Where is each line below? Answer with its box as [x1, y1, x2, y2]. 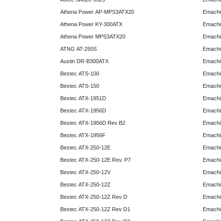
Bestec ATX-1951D [57, 95, 109, 102]
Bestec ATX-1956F [57, 132, 109, 139]
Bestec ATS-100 [57, 71, 102, 77]
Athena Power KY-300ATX [57, 21, 125, 28]
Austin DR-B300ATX [57, 58, 111, 65]
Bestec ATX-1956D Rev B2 [57, 120, 128, 126]
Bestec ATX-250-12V [57, 169, 113, 176]
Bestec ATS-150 [57, 83, 102, 89]
